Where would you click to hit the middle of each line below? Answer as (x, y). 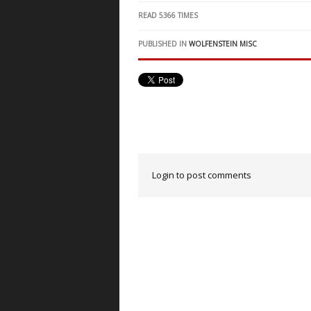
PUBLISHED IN (162, 43)
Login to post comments (202, 175)
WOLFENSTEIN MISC (223, 43)
